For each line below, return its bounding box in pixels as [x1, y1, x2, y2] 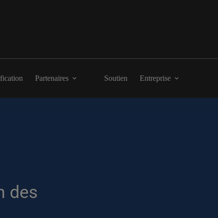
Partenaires [35, 74, 69, 82]
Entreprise [140, 74, 171, 82]
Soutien [104, 74, 127, 82]
